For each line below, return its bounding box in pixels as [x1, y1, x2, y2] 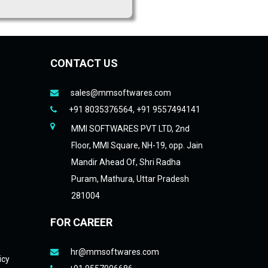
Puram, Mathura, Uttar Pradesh [71, 174, 189, 184]
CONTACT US [50, 57, 118, 69]
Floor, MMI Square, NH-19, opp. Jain [71, 141, 203, 150]
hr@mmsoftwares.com [70, 247, 159, 257]
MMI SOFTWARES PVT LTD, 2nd [71, 124, 190, 133]
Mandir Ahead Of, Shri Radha [71, 157, 181, 167]
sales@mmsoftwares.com [70, 88, 171, 98]
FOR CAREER [50, 216, 112, 229]
